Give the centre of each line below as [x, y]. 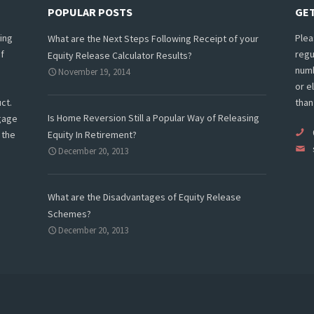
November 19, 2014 [94, 72]
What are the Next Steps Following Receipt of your [153, 39]
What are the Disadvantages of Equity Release [144, 197]
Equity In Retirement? [92, 135]
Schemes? [69, 214]
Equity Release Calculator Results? [120, 55]
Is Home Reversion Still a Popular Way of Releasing [153, 118]
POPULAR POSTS [90, 12]
